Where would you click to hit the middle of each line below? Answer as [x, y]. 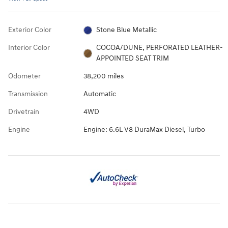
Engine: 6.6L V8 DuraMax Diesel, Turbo [144, 130]
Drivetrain [24, 112]
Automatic [99, 94]
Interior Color [29, 48]
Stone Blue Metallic [127, 30]
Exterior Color [30, 30]
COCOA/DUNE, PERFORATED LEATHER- [160, 48]
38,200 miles [103, 76]
